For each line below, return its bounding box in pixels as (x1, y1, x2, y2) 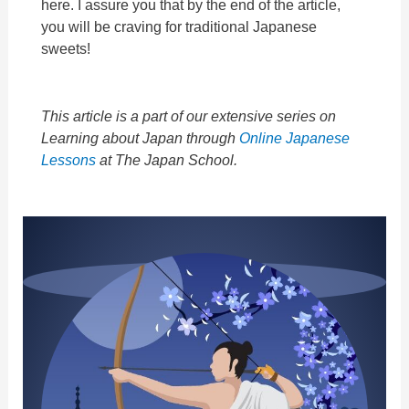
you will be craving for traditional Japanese (41, 18, 318, 36)
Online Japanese (239, 130, 351, 147)
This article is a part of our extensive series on (41, 108, 337, 125)
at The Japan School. (96, 152, 238, 169)
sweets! (41, 40, 91, 58)
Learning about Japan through (41, 130, 240, 147)
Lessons (41, 152, 97, 169)
